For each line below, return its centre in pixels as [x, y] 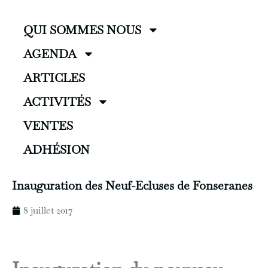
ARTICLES [54, 78]
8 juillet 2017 [48, 210]
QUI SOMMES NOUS [83, 30]
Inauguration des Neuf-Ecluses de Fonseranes [132, 185]
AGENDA [50, 54]
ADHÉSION [57, 150]
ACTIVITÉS [57, 102]
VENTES [48, 126]
